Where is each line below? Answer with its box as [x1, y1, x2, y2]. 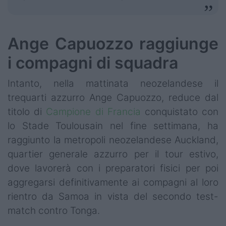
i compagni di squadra [8, 53, 178, 73]
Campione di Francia [46, 106, 141, 118]
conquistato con [140, 106, 219, 118]
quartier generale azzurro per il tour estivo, [8, 148, 218, 160]
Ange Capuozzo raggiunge [8, 34, 218, 54]
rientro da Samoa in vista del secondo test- [8, 191, 218, 203]
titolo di [8, 106, 46, 118]
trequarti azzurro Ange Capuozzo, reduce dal [8, 92, 218, 104]
